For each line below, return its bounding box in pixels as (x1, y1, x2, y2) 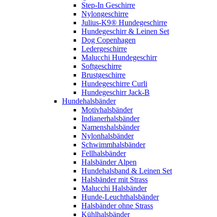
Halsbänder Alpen (81, 158, 137, 166)
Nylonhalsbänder (81, 132, 134, 140)
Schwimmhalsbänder (81, 140, 145, 149)
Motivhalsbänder (81, 106, 133, 114)
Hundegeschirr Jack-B (81, 88, 150, 96)
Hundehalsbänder (62, 97, 116, 105)
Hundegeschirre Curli (81, 79, 147, 88)
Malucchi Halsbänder (81, 184, 147, 192)
